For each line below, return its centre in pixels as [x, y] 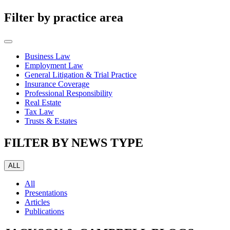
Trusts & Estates [51, 121]
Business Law [47, 56]
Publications [44, 212]
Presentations [46, 193]
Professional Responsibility [69, 93]
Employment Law [54, 66]
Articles [37, 202]
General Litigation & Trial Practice [81, 75]
